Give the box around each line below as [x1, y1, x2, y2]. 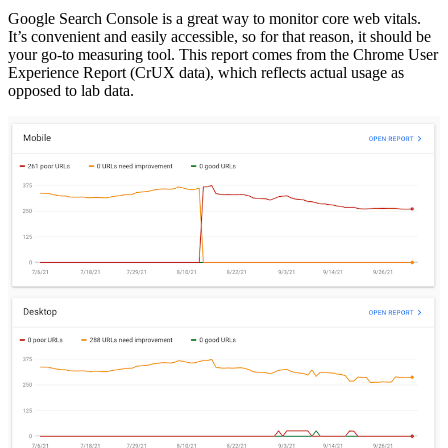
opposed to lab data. [8, 81, 134, 99]
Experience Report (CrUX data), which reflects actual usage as [8, 63, 404, 81]
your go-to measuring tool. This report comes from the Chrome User [8, 45, 438, 63]
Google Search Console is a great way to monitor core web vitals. [8, 9, 421, 27]
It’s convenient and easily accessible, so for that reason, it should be [8, 27, 431, 45]
